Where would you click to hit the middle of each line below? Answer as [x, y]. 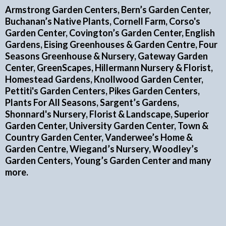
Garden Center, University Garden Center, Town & [107, 126]
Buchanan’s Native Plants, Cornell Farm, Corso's [103, 21]
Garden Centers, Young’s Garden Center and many [108, 160]
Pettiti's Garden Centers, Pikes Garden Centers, [102, 91]
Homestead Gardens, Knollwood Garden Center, [104, 79]
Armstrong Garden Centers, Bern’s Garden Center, [108, 10]
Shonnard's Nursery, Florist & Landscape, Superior [107, 114]
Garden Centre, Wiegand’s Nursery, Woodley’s [102, 149]
